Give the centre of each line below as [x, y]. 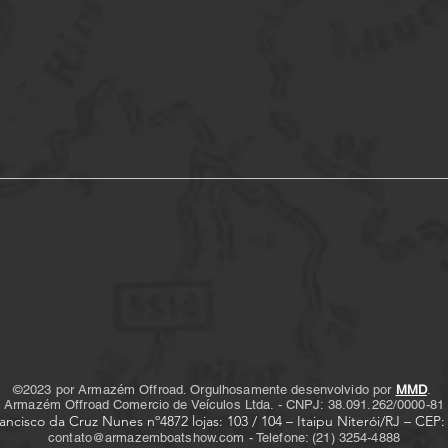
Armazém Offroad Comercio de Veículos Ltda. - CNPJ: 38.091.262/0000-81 [224, 404]
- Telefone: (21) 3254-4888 [322, 437]
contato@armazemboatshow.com [146, 437]
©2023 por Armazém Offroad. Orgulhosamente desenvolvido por [204, 389]
